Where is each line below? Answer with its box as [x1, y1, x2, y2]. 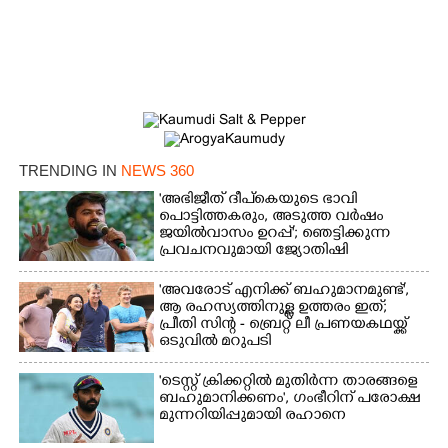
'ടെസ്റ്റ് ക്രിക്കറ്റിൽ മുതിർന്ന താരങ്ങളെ [159, 372, 418, 392]
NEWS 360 [121, 161, 194, 179]
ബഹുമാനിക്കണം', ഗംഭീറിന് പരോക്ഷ [159, 389, 421, 409]
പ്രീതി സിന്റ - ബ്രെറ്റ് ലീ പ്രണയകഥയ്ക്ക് [159, 315, 408, 335]
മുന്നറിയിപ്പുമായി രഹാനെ [159, 406, 346, 426]
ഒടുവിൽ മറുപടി [159, 332, 272, 352]
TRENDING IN [19, 161, 121, 179]
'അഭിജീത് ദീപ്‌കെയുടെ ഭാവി [159, 190, 358, 210]
